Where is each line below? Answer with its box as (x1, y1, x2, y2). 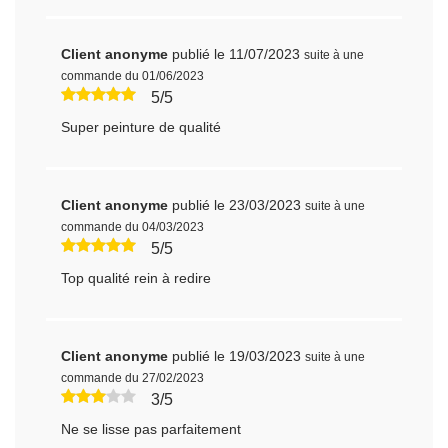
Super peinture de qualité (61, 118, 222, 135)
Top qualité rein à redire (61, 269, 212, 286)
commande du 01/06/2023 (61, 68, 205, 83)
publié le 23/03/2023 (172, 196, 302, 213)
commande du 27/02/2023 (61, 370, 205, 385)
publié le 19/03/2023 (172, 347, 302, 364)
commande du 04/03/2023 (61, 219, 205, 234)
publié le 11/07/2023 (172, 45, 301, 62)
